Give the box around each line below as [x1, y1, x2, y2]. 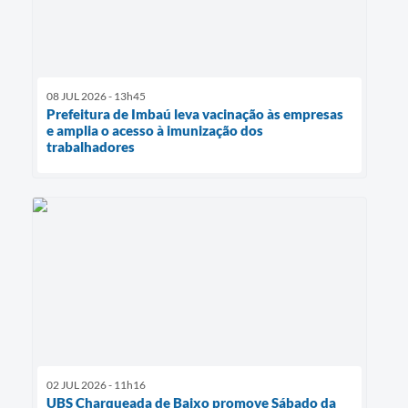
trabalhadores [46, 138, 135, 156]
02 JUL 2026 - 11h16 [46, 377, 146, 392]
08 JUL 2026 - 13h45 [46, 89, 146, 104]
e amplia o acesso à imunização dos [46, 122, 263, 139]
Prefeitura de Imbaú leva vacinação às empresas [46, 106, 343, 123]
